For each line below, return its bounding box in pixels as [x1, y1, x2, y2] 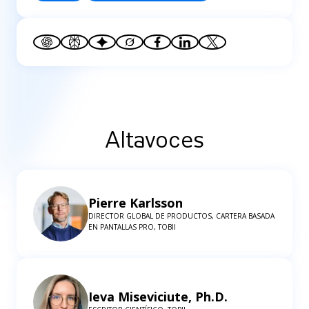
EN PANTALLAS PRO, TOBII [88, 221, 176, 232]
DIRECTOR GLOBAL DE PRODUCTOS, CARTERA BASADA [88, 210, 275, 221]
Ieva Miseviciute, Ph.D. [88, 288, 228, 305]
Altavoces [105, 127, 204, 154]
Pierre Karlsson [88, 194, 183, 211]
